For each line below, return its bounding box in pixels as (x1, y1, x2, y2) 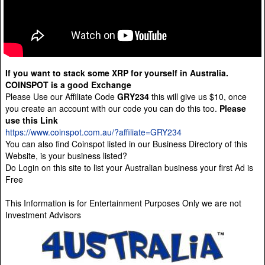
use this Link (5, 114, 58, 127)
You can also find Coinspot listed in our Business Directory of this (5, 138, 247, 150)
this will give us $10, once (151, 91, 247, 103)
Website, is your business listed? (5, 150, 127, 162)
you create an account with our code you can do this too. (5, 102, 219, 115)
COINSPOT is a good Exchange (5, 79, 131, 91)
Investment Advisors (5, 209, 81, 221)
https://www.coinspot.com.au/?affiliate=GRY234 (5, 126, 182, 138)
